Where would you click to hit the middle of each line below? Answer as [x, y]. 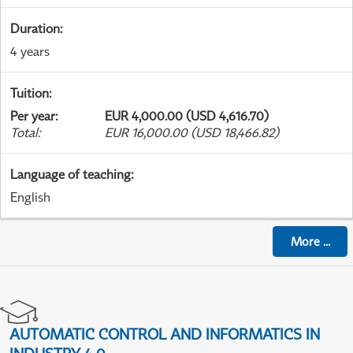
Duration [35, 29]
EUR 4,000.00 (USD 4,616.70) [187, 116]
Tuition [30, 93]
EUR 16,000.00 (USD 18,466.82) [192, 133]
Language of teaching [71, 175]
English [30, 197]
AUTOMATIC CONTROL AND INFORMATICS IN [165, 334]
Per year [33, 116]
